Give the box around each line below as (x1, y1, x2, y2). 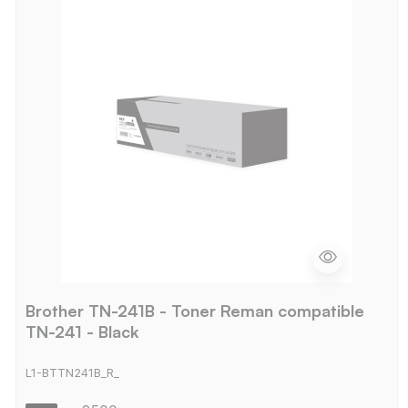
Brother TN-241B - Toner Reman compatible (25, 300, 364, 321)
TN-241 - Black (25, 321, 139, 342)
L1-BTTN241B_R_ (25, 366, 119, 381)
